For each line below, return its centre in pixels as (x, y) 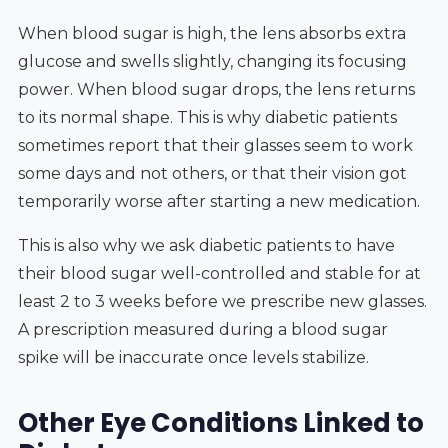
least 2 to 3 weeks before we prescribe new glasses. (222, 301)
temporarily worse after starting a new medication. (218, 201)
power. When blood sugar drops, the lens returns (216, 89)
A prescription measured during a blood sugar (202, 329)
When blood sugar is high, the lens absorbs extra (211, 33)
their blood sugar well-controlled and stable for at (219, 273)
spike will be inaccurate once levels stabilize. (193, 357)
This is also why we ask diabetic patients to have (206, 245)
